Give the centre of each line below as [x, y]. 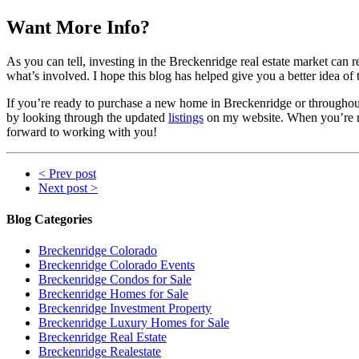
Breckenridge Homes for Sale [113, 294]
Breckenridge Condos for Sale [115, 280]
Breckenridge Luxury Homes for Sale [134, 323]
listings [186, 117]
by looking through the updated [87, 117]
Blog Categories [49, 219]
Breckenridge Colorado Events [117, 265]
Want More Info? [78, 27]
